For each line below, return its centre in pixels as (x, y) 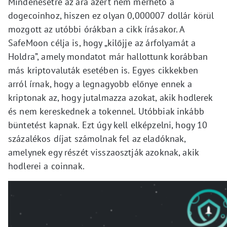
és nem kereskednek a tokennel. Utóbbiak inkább (106, 111)
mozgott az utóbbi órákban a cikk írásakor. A (97, 29)
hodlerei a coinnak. (46, 166)
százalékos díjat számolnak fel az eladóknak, (97, 139)
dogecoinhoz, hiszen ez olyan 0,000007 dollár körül (111, 16)
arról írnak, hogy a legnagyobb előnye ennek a (100, 84)
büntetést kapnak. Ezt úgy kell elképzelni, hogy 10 (108, 125)
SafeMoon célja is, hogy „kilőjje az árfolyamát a (102, 43)
